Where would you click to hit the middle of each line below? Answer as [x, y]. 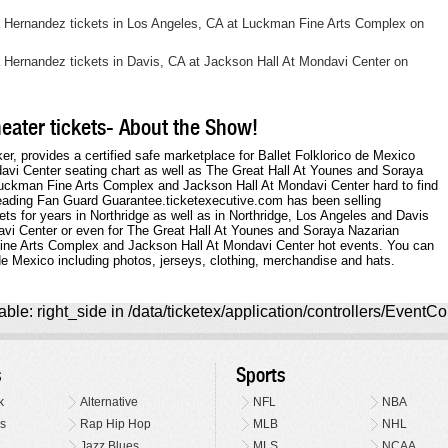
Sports [260, 375]
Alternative [109, 402]
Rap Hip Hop [116, 424]
